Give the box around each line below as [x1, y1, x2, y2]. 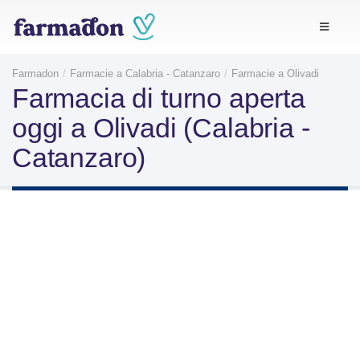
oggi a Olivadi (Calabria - [12, 112, 310, 143]
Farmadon [12, 67, 59, 80]
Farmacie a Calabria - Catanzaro [70, 67, 220, 80]
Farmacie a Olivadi [231, 67, 319, 80]
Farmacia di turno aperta [12, 82, 305, 113]
